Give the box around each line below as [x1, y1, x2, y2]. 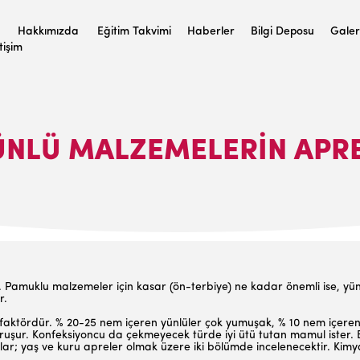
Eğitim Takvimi [97, 26, 171, 38]
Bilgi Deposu [251, 26, 314, 38]
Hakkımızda [18, 26, 79, 38]
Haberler [187, 26, 235, 38]
